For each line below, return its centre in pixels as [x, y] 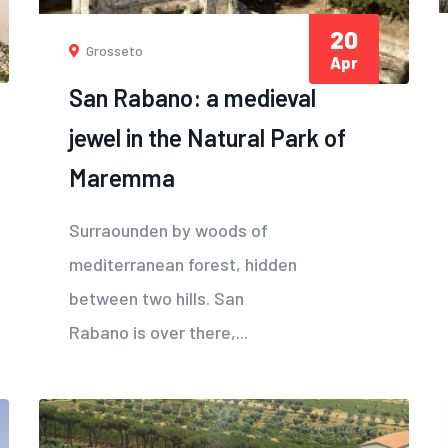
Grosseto [113, 50]
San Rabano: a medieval [192, 97]
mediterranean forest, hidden [183, 263]
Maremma [122, 177]
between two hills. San [156, 297]
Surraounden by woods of [168, 229]
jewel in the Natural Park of [207, 137]
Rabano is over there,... [158, 331]
